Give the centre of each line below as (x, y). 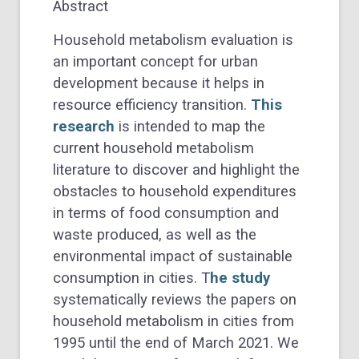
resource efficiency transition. (150, 105)
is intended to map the (190, 126)
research (84, 126)
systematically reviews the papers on (175, 299)
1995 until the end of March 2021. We (176, 343)
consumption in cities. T (131, 278)
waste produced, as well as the (155, 234)
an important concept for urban (155, 61)
